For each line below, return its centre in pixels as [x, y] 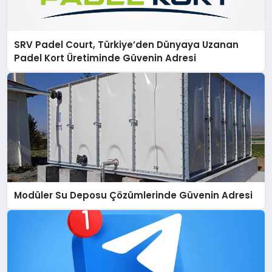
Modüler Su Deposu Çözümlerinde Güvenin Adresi [134, 195]
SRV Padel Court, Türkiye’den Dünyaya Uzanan [127, 44]
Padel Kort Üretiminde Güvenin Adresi [105, 58]
